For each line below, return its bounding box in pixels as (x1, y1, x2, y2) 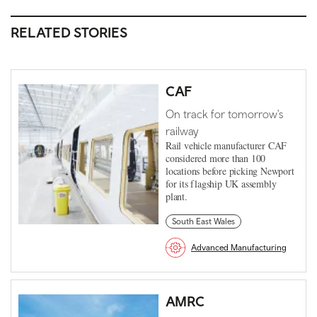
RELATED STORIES (11, 23, 127, 40)
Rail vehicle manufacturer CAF (166, 138, 287, 152)
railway (166, 124, 198, 137)
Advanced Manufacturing (191, 242, 287, 253)
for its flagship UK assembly (166, 176, 277, 190)
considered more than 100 (166, 151, 266, 165)
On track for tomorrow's (166, 107, 283, 120)
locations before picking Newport (166, 163, 294, 178)
